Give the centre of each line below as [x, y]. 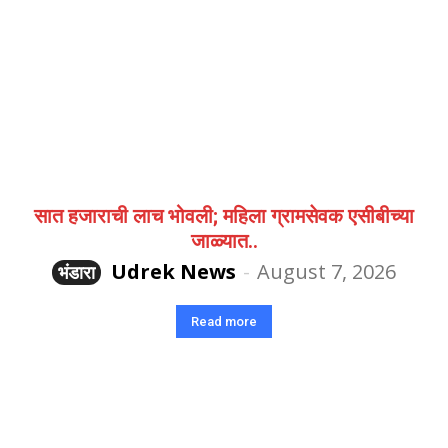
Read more [224, 322]
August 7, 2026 [326, 272]
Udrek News [173, 272]
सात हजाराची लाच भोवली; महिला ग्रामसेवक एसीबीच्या [224, 216]
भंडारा [76, 272]
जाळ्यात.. [224, 241]
